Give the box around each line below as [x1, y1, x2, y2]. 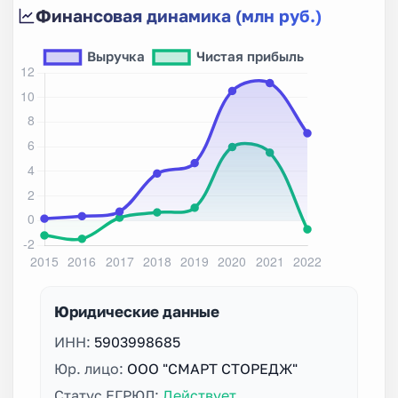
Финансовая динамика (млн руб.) [36, 4, 322, 26]
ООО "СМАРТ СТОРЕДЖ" [127, 359, 298, 378]
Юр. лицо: [54, 359, 127, 378]
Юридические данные [54, 301, 219, 321]
